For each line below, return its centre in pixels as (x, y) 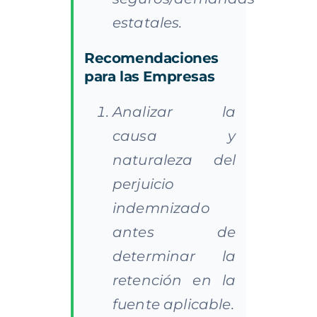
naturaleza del (174, 160)
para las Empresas (149, 76)
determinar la (174, 256)
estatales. (147, 22)
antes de (174, 232)
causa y (174, 136)
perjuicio (143, 184)
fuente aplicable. (173, 304)
